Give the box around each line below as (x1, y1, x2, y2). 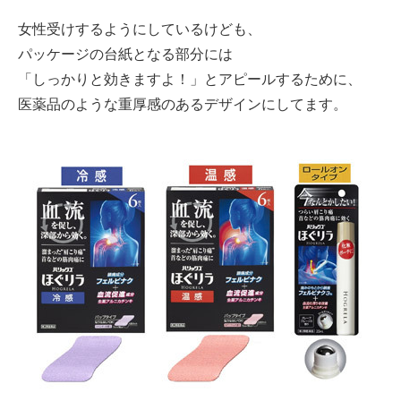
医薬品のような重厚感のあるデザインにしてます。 (18, 93, 347, 114)
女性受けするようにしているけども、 (18, 18, 261, 38)
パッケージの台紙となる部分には (18, 43, 233, 64)
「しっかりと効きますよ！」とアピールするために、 (18, 68, 362, 89)
